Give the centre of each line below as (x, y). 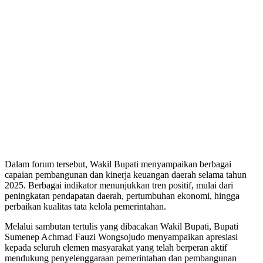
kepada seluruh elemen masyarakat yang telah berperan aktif (116, 248)
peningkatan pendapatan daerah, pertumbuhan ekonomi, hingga (122, 196)
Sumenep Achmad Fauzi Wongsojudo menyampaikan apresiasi (121, 237)
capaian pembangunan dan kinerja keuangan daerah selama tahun (126, 175)
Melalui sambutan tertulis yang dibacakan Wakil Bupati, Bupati (122, 227)
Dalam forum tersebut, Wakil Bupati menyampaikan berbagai (118, 164)
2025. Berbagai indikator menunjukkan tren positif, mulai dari (119, 186)
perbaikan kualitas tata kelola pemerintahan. (85, 207)
